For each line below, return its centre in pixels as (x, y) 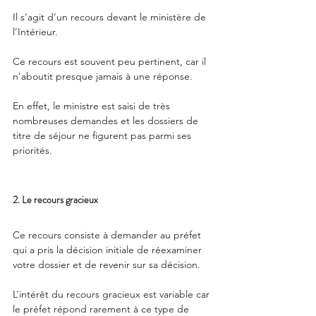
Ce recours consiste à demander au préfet (108, 235)
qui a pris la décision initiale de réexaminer (109, 250)
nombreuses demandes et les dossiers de (107, 121)
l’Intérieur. (37, 32)
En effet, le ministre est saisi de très (93, 106)
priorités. (32, 151)
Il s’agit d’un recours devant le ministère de (111, 17)
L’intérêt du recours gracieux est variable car (113, 294)
